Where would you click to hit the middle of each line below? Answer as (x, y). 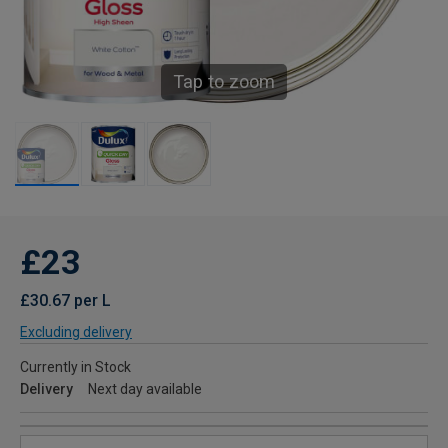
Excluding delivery (76, 332)
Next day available (145, 389)
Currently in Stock (75, 367)
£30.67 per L (65, 300)
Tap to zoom (224, 81)
